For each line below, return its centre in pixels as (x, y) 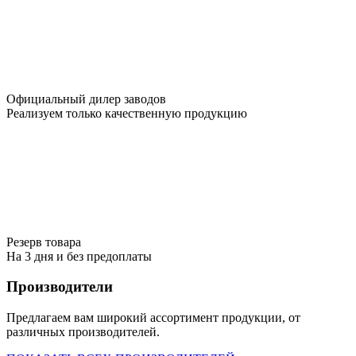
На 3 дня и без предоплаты (79, 256)
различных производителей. (83, 332)
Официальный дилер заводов (86, 99)
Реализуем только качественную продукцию (127, 113)
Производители (60, 287)
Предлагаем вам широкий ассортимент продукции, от (153, 318)
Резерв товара (44, 242)
